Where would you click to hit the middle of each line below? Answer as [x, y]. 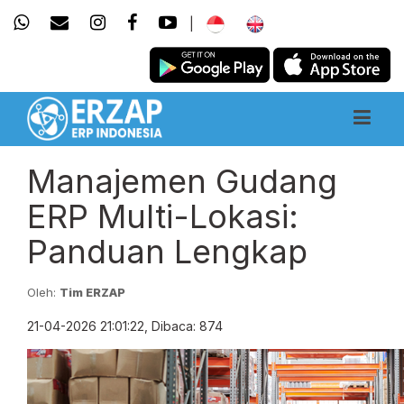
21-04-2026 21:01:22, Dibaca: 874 [125, 326]
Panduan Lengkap [167, 252]
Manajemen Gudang [182, 181]
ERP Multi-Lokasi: [163, 216]
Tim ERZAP [92, 292]
